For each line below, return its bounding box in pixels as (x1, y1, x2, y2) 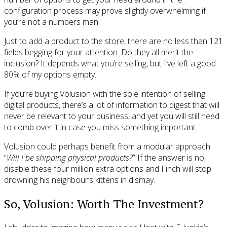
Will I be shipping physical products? (7, 152, 133, 164)
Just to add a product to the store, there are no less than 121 (4, 35, 223, 47)
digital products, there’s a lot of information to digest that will (4, 99, 219, 111)
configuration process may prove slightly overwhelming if (4, 5, 206, 17)
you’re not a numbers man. (4, 16, 100, 28)
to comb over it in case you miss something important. (4, 122, 197, 133)
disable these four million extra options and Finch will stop (4, 163, 211, 175)
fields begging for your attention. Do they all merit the (4, 47, 193, 58)
